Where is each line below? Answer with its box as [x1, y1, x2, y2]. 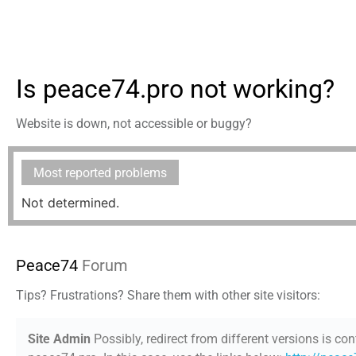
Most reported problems [33, 165, 167, 180]
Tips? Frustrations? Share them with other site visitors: [16, 288, 320, 303]
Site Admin [28, 331, 91, 346]
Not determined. [21, 195, 119, 211]
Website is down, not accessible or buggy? [16, 116, 252, 131]
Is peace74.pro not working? [16, 74, 335, 104]
